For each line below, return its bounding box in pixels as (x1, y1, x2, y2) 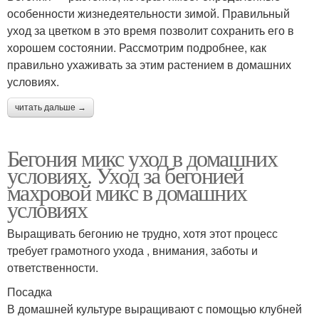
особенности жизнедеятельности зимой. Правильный (7, 5, 290, 22)
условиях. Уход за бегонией (7, 159, 244, 191)
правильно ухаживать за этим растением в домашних (7, 56, 291, 73)
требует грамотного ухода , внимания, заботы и (7, 242, 258, 259)
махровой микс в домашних (7, 177, 247, 208)
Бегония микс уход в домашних (7, 142, 278, 174)
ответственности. (7, 259, 98, 276)
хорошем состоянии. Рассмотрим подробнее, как (7, 39, 266, 56)
